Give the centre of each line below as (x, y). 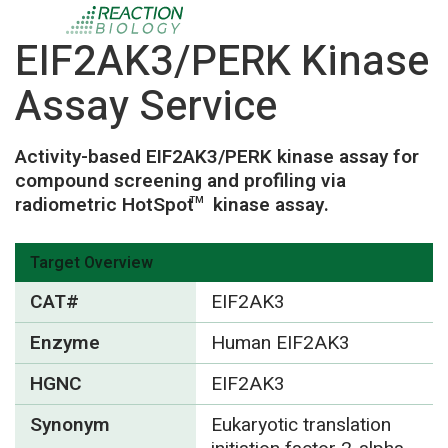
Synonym (70, 424)
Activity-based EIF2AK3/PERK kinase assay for (217, 157)
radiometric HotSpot (104, 205)
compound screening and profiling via (180, 181)
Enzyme (65, 342)
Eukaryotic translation (300, 424)
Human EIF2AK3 (280, 342)
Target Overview (91, 262)
